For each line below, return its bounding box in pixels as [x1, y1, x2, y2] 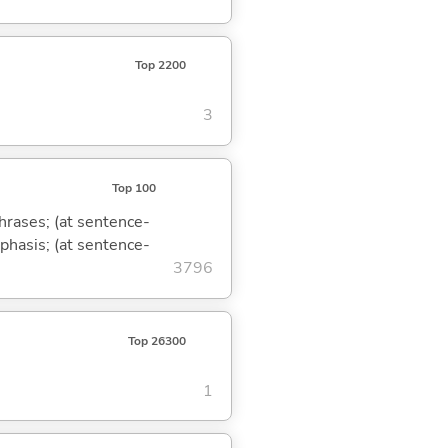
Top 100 [111, 179, 156, 196]
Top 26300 [127, 332, 186, 349]
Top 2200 [134, 57, 186, 74]
